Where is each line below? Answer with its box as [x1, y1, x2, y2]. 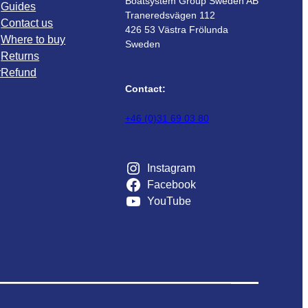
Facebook [146, 179, 196, 191]
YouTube [146, 195, 191, 208]
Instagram [146, 162, 195, 175]
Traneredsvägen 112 [125, 10, 215, 21]
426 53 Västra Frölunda [125, 24, 228, 36]
